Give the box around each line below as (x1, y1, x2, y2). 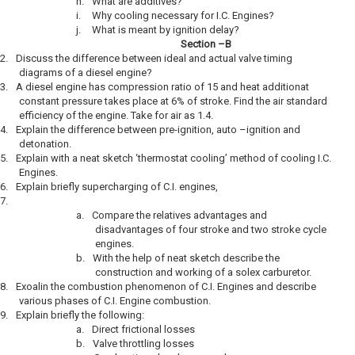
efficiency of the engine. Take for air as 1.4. (19, 109, 213, 121)
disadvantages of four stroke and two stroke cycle (95, 223, 326, 235)
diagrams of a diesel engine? (19, 67, 152, 78)
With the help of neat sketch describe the (93, 252, 280, 264)
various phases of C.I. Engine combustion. (19, 295, 211, 307)
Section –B (181, 38, 231, 50)
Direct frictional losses (92, 323, 195, 335)
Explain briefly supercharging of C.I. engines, (16, 181, 218, 193)
